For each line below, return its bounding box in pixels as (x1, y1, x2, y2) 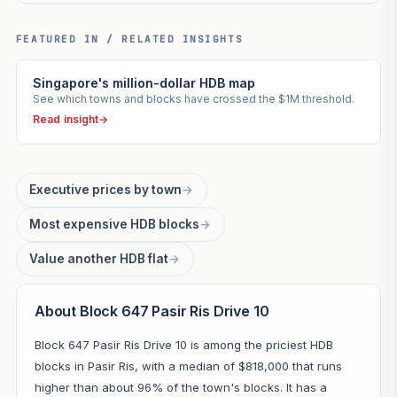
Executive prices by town (29, 183, 183, 198)
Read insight (32, 113, 99, 127)
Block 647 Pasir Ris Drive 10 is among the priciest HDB (34, 338, 333, 353)
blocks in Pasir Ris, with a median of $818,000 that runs (34, 359, 342, 374)
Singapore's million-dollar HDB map (32, 75, 255, 91)
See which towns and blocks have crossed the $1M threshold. (32, 92, 354, 106)
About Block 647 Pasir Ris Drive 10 (34, 302, 269, 321)
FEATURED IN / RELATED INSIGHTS (15, 33, 244, 46)
